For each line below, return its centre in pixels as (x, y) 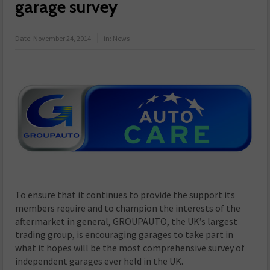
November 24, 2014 (62, 39)
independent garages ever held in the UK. (99, 261)
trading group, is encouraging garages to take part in (124, 235)
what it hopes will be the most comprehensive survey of (130, 248)
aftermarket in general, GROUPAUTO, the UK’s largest (127, 221)
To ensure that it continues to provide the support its (125, 195)
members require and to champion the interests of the (128, 208)
